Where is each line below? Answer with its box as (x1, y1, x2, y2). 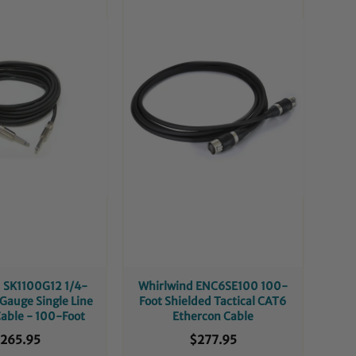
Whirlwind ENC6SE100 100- (137, 278, 288, 293)
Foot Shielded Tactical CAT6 (139, 293, 287, 308)
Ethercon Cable (172, 308, 253, 323)
